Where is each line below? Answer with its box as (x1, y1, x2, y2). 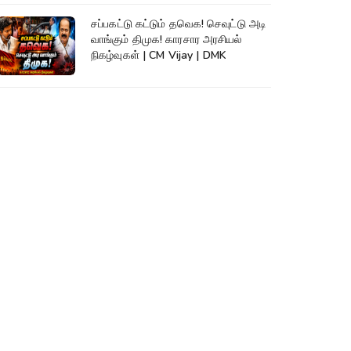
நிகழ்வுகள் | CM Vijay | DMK (91, 48, 227, 63)
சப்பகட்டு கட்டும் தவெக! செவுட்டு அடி (91, 16, 267, 32)
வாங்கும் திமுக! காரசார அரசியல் (91, 32, 242, 48)
